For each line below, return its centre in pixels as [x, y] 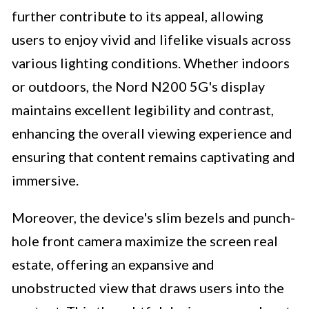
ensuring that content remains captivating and [153, 157]
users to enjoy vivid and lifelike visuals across [151, 40]
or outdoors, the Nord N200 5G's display [138, 87]
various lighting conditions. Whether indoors [151, 63]
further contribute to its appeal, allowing [138, 16]
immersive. [45, 180]
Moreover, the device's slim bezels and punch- [153, 218]
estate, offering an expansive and [113, 265]
